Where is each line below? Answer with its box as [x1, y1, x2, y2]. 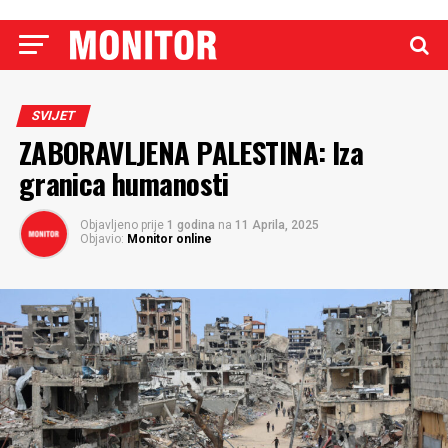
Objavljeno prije [79, 218, 164, 232]
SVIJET [29, 108, 77, 123]
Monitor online [126, 232, 212, 246]
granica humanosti [18, 162, 229, 204]
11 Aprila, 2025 [234, 218, 319, 232]
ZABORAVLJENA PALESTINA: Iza [18, 131, 364, 173]
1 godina [166, 218, 218, 232]
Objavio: [79, 232, 124, 246]
